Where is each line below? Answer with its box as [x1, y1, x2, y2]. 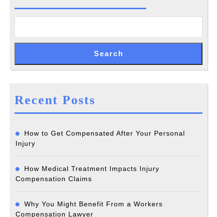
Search [93, 49, 124, 58]
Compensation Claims [15, 175, 92, 183]
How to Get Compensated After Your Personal [24, 129, 185, 137]
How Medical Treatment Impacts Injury [24, 165, 159, 172]
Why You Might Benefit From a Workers [24, 200, 163, 208]
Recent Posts [15, 93, 95, 107]
